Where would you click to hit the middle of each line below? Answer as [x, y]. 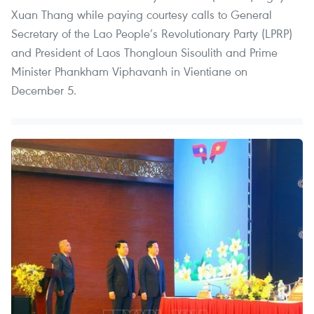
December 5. [44, 90]
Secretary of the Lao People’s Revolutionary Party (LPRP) [152, 33]
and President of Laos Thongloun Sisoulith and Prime [144, 52]
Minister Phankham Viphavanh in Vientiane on [129, 71]
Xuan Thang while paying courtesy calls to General [142, 14]
